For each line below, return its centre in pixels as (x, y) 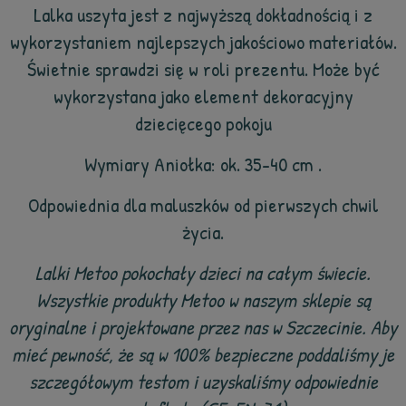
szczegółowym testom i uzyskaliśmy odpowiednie (203, 382)
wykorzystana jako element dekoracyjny (203, 96)
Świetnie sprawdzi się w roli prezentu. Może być (203, 69)
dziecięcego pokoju (203, 123)
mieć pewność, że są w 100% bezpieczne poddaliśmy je (203, 354)
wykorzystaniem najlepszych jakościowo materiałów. (203, 42)
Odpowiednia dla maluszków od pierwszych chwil (203, 205)
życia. (203, 232)
